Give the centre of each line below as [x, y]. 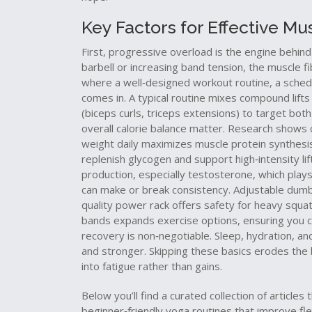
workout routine [231, 82]
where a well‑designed [137, 82]
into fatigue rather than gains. [152, 266]
